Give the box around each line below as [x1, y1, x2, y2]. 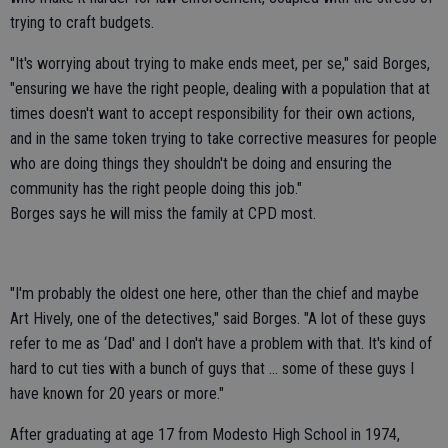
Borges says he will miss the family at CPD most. [10, 204, 316, 224]
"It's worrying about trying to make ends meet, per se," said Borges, [10, 54, 430, 74]
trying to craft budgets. [10, 13, 154, 33]
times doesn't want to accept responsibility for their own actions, [10, 104, 415, 124]
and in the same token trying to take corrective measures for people [10, 129, 437, 149]
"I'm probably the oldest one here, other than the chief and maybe [10, 284, 419, 304]
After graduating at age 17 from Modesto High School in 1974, [10, 425, 400, 445]
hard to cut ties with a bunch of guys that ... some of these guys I [10, 359, 414, 379]
